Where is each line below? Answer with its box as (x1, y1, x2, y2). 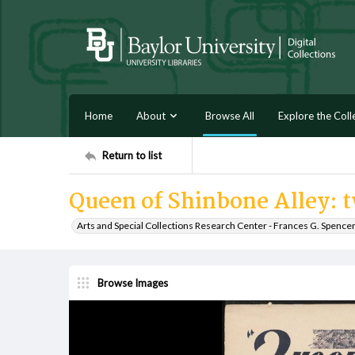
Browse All (205, 109, 254, 122)
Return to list (102, 148, 162, 162)
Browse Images (97, 276, 168, 289)
